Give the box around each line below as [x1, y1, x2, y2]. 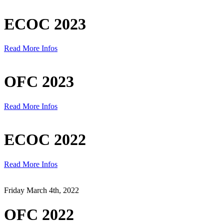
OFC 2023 [4, 72, 74, 91]
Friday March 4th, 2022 [4, 185, 79, 194]
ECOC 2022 [4, 130, 86, 149]
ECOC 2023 [4, 14, 86, 33]
